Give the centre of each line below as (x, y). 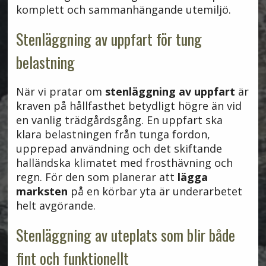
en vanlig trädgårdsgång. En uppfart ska (119, 120)
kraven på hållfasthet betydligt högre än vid (129, 106)
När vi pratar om (60, 92)
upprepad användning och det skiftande (119, 149)
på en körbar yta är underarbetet (155, 191)
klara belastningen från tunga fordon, (113, 134)
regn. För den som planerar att (96, 177)
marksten (42, 191)
